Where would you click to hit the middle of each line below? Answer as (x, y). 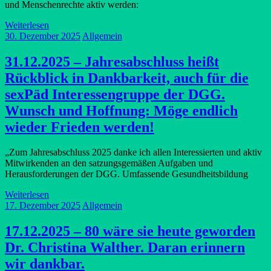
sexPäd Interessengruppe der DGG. (115, 94)
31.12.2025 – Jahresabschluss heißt (112, 61)
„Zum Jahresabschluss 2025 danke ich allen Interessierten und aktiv (133, 152)
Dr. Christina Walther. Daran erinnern (125, 248)
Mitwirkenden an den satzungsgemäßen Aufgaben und (109, 163)
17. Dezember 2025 (43, 206)
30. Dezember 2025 (43, 36)
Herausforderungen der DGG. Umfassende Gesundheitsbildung (126, 174)
